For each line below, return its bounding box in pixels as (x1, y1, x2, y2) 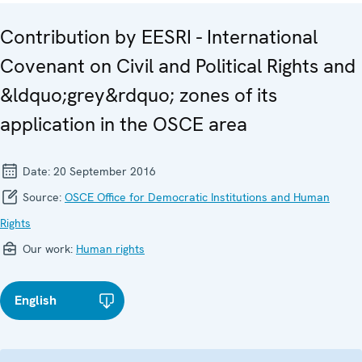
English (15, 292, 57, 309)
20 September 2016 (53, 164, 156, 179)
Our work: (19, 242, 76, 257)
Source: (19, 190, 65, 205)
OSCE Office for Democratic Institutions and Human (65, 190, 330, 205)
